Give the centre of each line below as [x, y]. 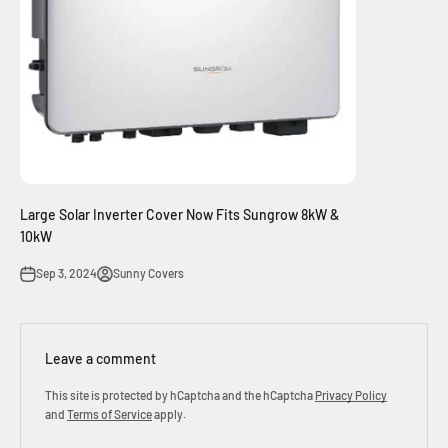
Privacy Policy [351, 395]
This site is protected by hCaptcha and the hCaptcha [180, 395]
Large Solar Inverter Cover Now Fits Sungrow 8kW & [179, 215]
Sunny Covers [148, 273]
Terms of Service [109, 414]
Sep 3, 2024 [66, 273]
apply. [169, 414]
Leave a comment [100, 359]
